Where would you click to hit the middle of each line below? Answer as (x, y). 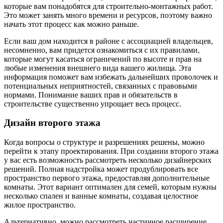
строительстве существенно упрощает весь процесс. (93, 104)
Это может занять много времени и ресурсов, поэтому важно (108, 15)
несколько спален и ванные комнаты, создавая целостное (101, 196)
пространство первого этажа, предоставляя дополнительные (107, 178)
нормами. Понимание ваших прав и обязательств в (91, 95)
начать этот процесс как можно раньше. (71, 24)
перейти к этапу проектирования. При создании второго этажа (111, 151)
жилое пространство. (40, 205)
